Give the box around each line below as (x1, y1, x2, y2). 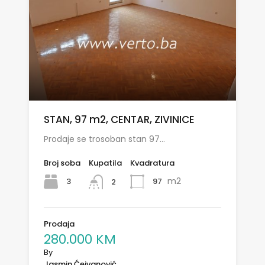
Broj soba (44, 157, 80, 169)
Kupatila (89, 157, 122, 169)
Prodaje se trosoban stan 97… (44, 133, 165, 146)
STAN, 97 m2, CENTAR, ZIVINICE (44, 112, 195, 127)
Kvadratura (130, 157, 174, 169)
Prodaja (44, 218, 75, 230)
